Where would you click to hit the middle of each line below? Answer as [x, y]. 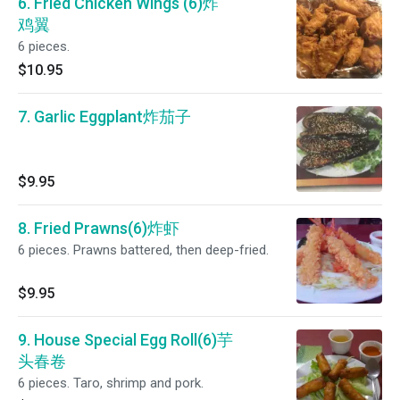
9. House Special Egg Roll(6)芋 [125, 340]
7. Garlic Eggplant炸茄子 [104, 117]
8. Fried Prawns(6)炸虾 [99, 228]
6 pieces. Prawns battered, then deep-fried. [143, 250]
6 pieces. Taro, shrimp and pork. [111, 383]
